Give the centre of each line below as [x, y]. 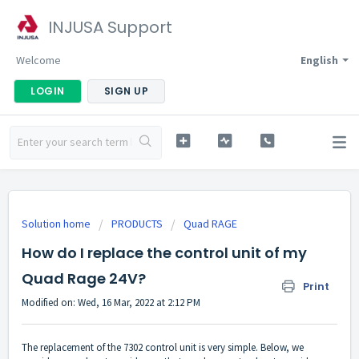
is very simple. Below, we [250, 348]
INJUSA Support [110, 27]
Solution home [57, 224]
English [319, 60]
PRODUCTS [137, 224]
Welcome [38, 60]
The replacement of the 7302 [83, 348]
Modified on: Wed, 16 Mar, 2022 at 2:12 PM [111, 303]
